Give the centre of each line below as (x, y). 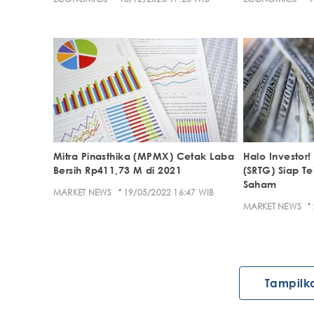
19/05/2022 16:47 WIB (169, 192)
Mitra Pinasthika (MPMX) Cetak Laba (144, 156)
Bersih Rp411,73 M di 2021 (118, 170)
